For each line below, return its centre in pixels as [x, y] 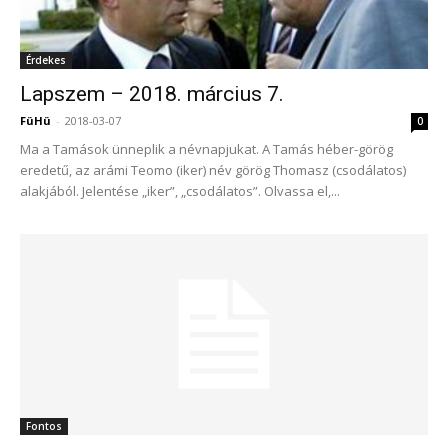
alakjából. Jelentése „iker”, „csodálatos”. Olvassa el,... [180, 190]
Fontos [44, 426]
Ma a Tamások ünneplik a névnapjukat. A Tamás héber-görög [206, 148]
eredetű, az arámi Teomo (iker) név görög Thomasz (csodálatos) [213, 169]
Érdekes [46, 59]
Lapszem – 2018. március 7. [152, 93]
